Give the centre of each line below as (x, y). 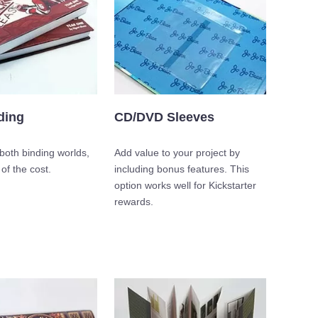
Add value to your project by (177, 153)
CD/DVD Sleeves (164, 117)
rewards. (134, 202)
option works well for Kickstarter (185, 186)
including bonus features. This (182, 169)
